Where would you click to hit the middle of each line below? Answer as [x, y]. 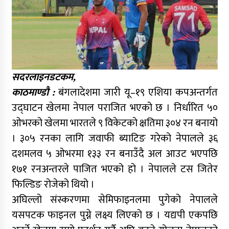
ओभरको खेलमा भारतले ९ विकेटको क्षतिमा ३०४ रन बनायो [114, 123]
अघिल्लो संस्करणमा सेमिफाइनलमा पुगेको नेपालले [114, 200]
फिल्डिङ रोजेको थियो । [53, 184]
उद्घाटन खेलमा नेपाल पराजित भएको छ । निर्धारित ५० [114, 108]
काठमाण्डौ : [33, 92]
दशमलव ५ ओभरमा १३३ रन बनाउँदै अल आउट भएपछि [114, 154]
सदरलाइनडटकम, [43, 77]
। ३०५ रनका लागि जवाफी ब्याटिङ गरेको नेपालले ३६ [114, 138]
